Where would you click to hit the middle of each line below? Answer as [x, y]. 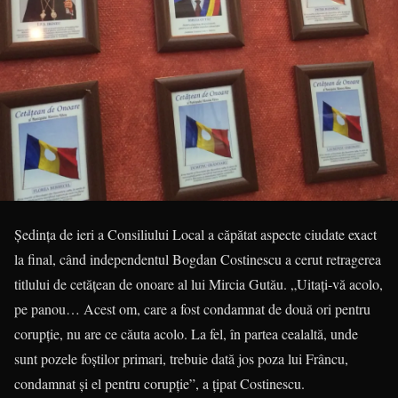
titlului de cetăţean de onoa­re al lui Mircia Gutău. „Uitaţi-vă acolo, [199, 284]
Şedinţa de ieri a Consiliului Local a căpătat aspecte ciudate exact [195, 234]
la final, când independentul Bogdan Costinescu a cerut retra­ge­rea [198, 259]
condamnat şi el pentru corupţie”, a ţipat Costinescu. [159, 383]
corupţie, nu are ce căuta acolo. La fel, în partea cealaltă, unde [186, 334]
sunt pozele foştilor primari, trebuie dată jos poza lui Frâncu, [181, 358]
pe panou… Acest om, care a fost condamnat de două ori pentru [192, 309]
